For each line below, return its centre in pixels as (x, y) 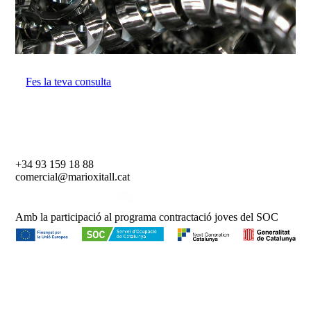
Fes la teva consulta (69, 82)
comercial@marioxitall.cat (76, 177)
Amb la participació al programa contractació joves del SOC (147, 217)
